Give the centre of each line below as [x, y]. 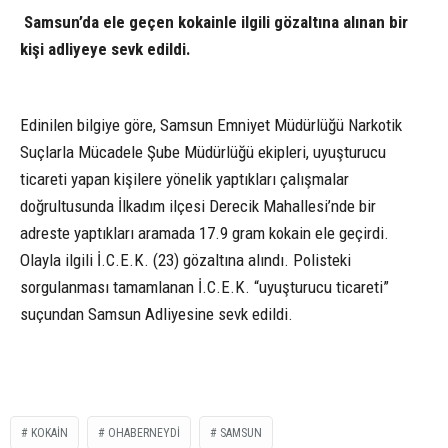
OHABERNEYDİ [144, 432]
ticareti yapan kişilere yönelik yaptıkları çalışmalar [184, 179]
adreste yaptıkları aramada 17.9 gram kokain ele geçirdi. [204, 233]
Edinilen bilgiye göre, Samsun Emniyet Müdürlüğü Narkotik [211, 125]
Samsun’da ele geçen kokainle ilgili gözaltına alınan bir [214, 22]
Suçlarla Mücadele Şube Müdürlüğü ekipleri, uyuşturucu [203, 152]
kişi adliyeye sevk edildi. [105, 49]
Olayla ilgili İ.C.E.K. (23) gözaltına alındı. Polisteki [185, 260]
